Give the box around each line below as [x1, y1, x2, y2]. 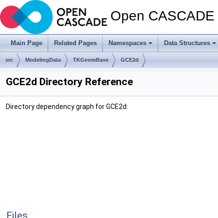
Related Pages [54, 39, 97, 47]
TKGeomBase [73, 57, 109, 63]
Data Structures [164, 39, 210, 47]
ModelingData [25, 57, 61, 63]
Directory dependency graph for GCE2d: [6, 103, 128, 110]
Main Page [11, 39, 42, 47]
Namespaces [109, 39, 146, 47]
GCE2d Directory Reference [6, 76, 133, 88]
